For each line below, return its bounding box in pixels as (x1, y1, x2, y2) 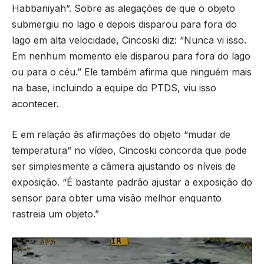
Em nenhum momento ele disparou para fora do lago (12, 49, 250, 62)
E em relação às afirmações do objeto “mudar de (12, 128, 230, 141)
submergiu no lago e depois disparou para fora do (12, 18, 237, 30)
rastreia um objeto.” (12, 208, 99, 220)
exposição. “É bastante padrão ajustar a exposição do (12, 176, 252, 189)
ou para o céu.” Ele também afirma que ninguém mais (12, 65, 252, 78)
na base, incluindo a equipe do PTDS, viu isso (12, 81, 216, 94)
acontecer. (12, 97, 62, 110)
